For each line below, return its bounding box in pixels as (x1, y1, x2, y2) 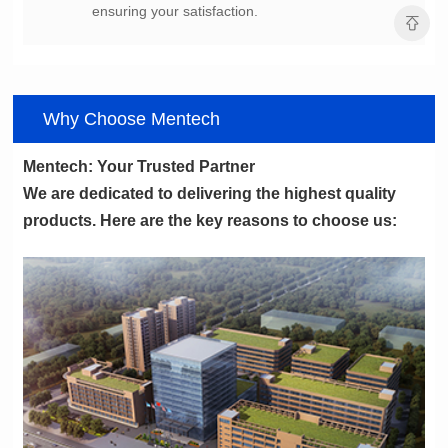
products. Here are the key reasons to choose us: (23, 211, 398, 229)
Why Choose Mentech (43, 108, 221, 129)
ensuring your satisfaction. (92, 3, 259, 20)
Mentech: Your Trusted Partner (23, 157, 256, 175)
